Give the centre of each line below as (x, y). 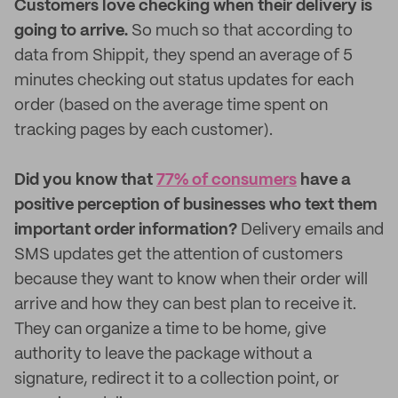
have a (324, 180)
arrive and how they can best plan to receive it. (185, 305)
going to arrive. (71, 31)
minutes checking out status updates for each (184, 81)
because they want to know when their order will (191, 280)
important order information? (126, 230)
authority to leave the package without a (163, 354)
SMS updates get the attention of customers (179, 255)
